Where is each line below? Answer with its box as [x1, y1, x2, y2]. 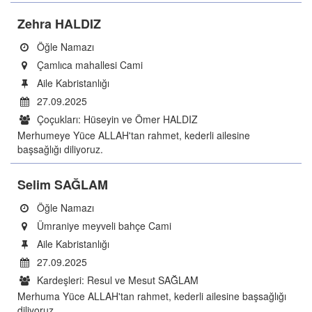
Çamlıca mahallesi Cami [34, 58, 143, 72]
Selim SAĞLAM [17, 175, 108, 194]
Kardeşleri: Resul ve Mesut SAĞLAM [34, 273, 198, 287]
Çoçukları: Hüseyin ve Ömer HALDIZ [34, 112, 198, 126]
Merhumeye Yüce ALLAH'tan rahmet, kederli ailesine [17, 128, 250, 142]
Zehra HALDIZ [17, 15, 101, 33]
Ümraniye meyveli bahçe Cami [34, 219, 171, 233]
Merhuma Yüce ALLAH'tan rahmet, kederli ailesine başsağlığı [17, 289, 286, 303]
